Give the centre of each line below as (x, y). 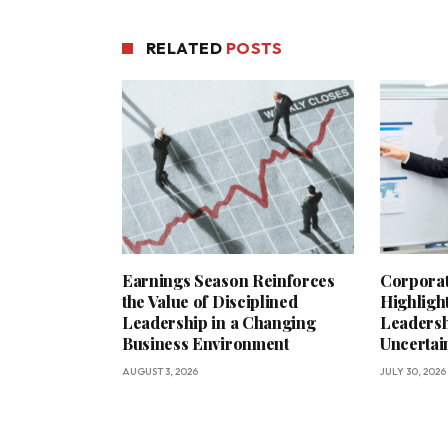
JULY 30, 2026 (413, 371)
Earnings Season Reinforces (228, 280)
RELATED (186, 47)
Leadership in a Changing (219, 322)
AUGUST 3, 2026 (160, 371)
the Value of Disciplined (210, 301)
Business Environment (205, 343)
